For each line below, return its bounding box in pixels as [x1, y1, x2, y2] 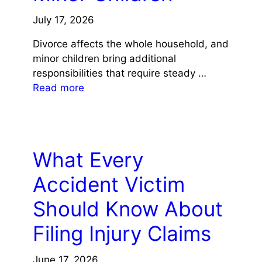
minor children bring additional [32, 52, 176, 64]
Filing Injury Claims [32, 220, 211, 246]
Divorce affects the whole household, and [32, 37, 229, 50]
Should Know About [32, 196, 223, 221]
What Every [32, 147, 143, 172]
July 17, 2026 [32, 13, 94, 26]
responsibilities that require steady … [32, 67, 206, 79]
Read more [32, 81, 84, 94]
